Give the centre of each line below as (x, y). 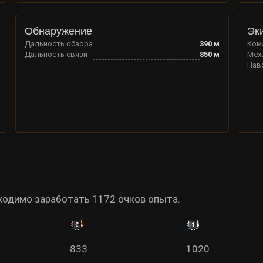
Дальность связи (56, 54)
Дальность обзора (58, 44)
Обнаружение (58, 31)
